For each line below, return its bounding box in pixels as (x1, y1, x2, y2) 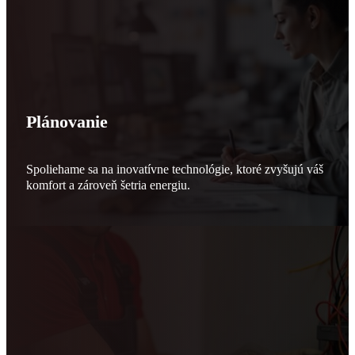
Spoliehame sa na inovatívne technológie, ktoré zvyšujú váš (25, 162, 323, 177)
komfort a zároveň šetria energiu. (25, 178, 190, 193)
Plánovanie (25, 111, 108, 132)
